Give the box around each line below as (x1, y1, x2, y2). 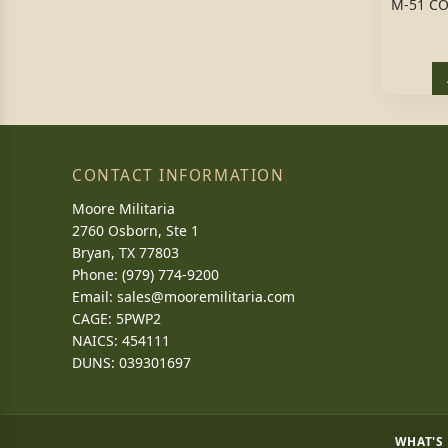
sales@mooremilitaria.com (117, 287, 295, 306)
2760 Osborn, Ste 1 (72, 221, 199, 240)
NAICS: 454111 (72, 331, 170, 350)
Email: (72, 287, 117, 306)
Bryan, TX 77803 (72, 243, 179, 262)
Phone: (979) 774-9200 (72, 265, 219, 284)
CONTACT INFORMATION (72, 165, 285, 186)
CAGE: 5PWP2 (72, 309, 161, 328)
